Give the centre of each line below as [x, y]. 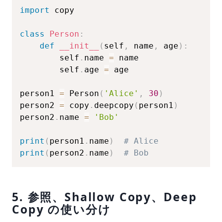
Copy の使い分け [61, 209]
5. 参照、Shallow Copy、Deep [105, 197]
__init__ [79, 46]
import [35, 10]
